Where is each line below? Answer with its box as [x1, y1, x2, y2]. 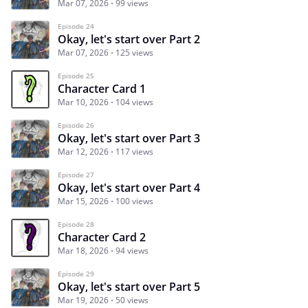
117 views [115, 145, 153, 157]
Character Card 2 [58, 229, 146, 245]
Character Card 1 [58, 80, 146, 96]
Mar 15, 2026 [58, 195, 109, 207]
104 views [115, 96, 153, 108]
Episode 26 [58, 120, 94, 130]
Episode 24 [58, 21, 94, 31]
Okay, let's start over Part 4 [58, 179, 200, 195]
